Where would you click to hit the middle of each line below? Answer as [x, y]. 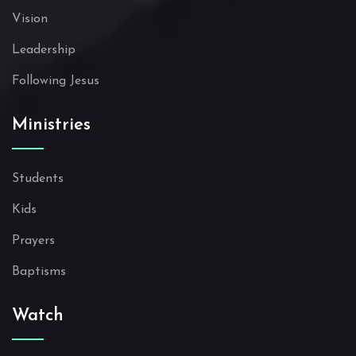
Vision [30, 19]
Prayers [33, 241]
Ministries [51, 126]
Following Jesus [56, 81]
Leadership [44, 50]
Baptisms [39, 272]
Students [38, 179]
